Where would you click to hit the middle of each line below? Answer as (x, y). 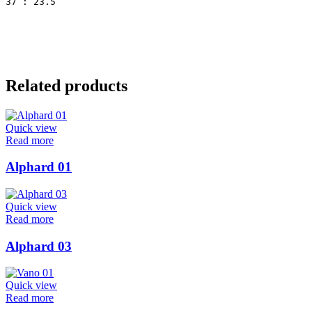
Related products (67, 85)
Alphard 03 (39, 246)
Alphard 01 (39, 167)
